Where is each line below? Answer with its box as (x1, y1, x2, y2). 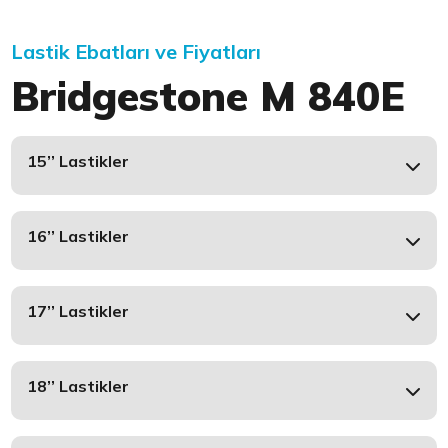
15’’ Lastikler (27, 151, 130, 172)
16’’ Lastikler (27, 226, 130, 247)
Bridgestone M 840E (11, 71, 406, 122)
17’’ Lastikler (27, 301, 130, 322)
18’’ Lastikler (27, 376, 130, 397)
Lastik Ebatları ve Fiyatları (11, 39, 262, 65)
